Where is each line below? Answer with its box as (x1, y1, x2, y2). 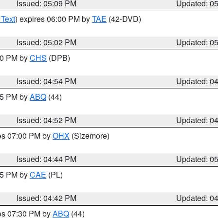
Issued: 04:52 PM (17, 114, 77, 126)
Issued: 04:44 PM (17, 153, 77, 164)
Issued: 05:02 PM (17, 36, 77, 48)
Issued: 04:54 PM (17, 75, 77, 87)
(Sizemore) (70, 130, 109, 141)
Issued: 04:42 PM (17, 192, 77, 203)
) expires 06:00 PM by (15, 13, 92, 24)
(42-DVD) (107, 13, 141, 24)
